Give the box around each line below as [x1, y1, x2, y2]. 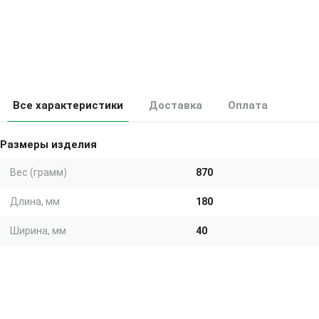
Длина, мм [10, 196, 60, 207]
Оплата [228, 99, 268, 112]
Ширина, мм [10, 225, 66, 236]
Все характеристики [13, 99, 123, 112]
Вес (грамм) [10, 167, 67, 178]
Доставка [149, 99, 202, 112]
